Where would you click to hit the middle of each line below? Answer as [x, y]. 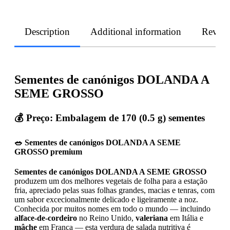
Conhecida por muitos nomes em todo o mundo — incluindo [112, 209]
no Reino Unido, [106, 218]
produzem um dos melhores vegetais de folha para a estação [111, 181]
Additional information [136, 32]
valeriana [152, 218]
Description [47, 32]
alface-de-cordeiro [46, 218]
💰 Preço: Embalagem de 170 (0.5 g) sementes [110, 118]
